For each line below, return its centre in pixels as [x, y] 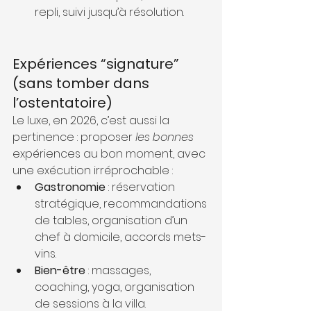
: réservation [142, 187]
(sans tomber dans [83, 83]
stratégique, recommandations [122, 203]
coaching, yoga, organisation [116, 287]
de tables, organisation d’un [112, 220]
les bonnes [165, 137]
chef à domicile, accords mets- [120, 237]
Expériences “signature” [98, 64]
